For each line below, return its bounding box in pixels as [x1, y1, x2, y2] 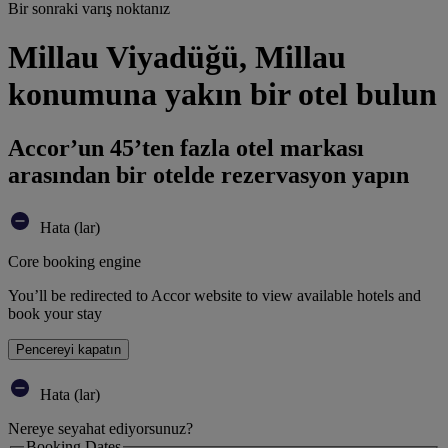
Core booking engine [8, 252, 141, 270]
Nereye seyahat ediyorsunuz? [8, 419, 193, 437]
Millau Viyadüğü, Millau [8, 39, 346, 76]
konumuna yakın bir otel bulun [8, 76, 437, 113]
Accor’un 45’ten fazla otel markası [8, 134, 364, 161]
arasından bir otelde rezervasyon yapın [8, 161, 409, 188]
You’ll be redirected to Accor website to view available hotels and [8, 286, 421, 304]
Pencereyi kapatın [16, 341, 121, 357]
